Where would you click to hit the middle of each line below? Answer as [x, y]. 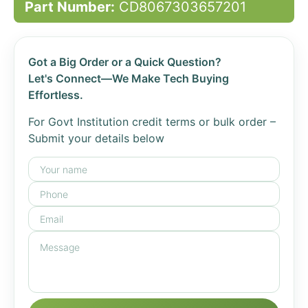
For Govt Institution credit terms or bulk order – [152, 122]
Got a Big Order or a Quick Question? [125, 62]
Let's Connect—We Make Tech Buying [129, 78]
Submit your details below [96, 138]
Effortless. [56, 95]
